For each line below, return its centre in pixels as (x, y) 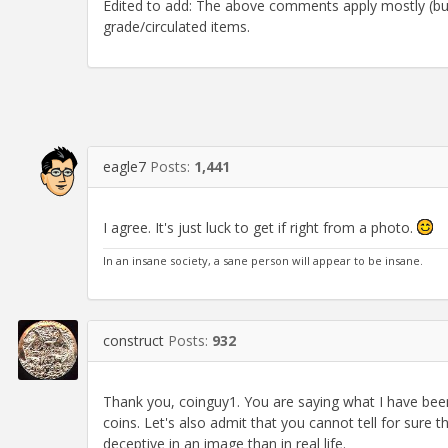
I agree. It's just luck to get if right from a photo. (260, 227)
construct (133, 340)
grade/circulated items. (176, 26)
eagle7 (124, 166)
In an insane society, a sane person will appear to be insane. (263, 260)
